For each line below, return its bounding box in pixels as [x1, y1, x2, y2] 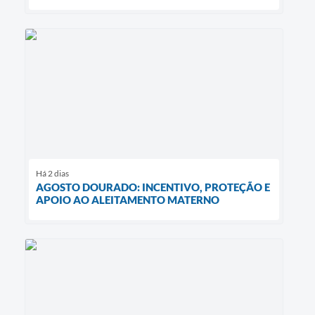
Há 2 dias [36, 167, 69, 179]
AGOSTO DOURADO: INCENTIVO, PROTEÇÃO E [36, 180, 270, 193]
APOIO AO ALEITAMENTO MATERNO [36, 193, 219, 206]
